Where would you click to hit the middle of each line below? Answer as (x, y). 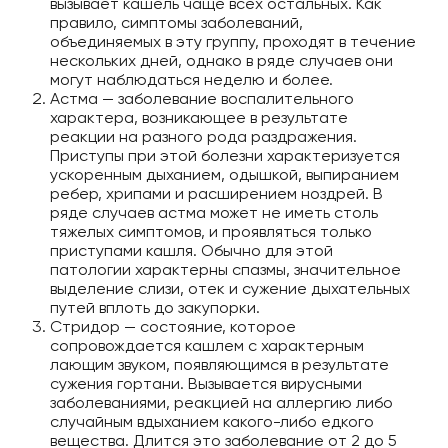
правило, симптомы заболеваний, (176, 23)
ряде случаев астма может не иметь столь (214, 213)
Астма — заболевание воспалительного (202, 99)
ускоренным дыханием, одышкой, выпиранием (224, 175)
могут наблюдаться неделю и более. (191, 80)
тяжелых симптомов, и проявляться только (211, 232)
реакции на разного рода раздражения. (203, 137)
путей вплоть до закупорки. (155, 308)
